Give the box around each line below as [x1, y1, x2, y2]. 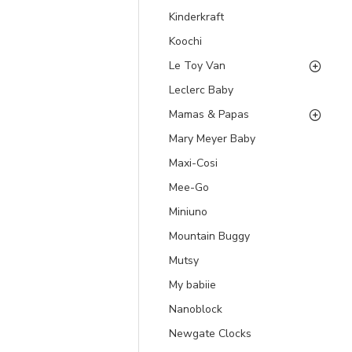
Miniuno [169, 204, 207, 219]
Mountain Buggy [169, 229, 250, 244]
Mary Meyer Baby [169, 131, 255, 146]
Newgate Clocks [169, 326, 251, 341]
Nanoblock [169, 302, 222, 317]
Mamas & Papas [169, 107, 249, 122]
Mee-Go [169, 180, 209, 195]
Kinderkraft [169, 9, 224, 24]
